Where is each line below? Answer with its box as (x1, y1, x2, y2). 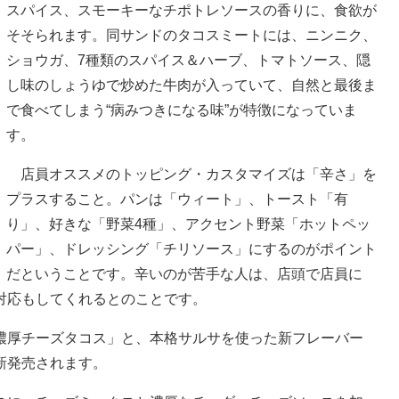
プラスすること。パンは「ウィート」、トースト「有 (6, 191, 348, 207)
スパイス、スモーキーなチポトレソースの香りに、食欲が (6, 2, 377, 18)
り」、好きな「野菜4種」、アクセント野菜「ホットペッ (6, 216, 370, 232)
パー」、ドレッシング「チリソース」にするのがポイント (6, 240, 377, 256)
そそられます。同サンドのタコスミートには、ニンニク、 (6, 27, 377, 43)
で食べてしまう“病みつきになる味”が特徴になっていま (6, 102, 357, 118)
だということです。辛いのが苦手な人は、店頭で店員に (6, 265, 362, 281)
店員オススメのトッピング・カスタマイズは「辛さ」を (6, 166, 377, 182)
